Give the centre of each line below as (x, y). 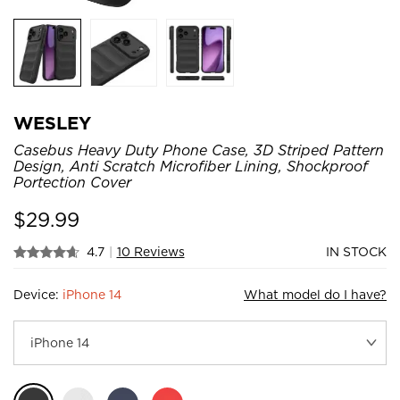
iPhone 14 (92, 294)
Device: (38, 294)
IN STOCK (356, 251)
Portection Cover (72, 182)
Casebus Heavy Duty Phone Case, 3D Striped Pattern (199, 150)
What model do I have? (315, 294)
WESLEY (52, 123)
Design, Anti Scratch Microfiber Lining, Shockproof (191, 166)
